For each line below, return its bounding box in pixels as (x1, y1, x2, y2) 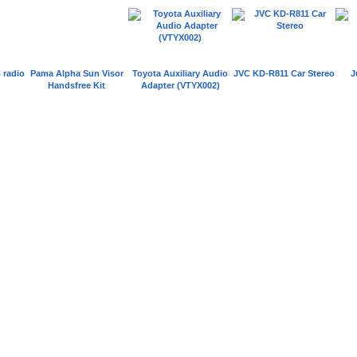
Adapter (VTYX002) (140, 80, 220, 90)
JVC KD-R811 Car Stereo (233, 69, 335, 78)
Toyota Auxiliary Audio (132, 69, 228, 78)
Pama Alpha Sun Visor (29, 69, 124, 78)
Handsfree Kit (48, 80, 105, 90)
